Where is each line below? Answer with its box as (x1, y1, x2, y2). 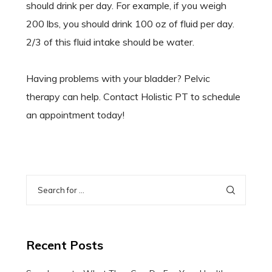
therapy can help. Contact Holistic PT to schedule (25, 90, 240, 103)
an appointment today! (25, 109, 124, 121)
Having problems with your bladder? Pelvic (25, 72, 210, 85)
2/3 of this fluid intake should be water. (25, 36, 194, 49)
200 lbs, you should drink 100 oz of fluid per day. (25, 18, 234, 30)
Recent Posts (25, 237, 103, 253)
